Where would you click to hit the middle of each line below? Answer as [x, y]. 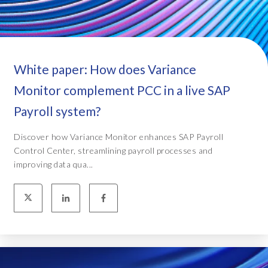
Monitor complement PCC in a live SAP [122, 90]
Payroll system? [57, 111]
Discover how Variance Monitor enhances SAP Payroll [118, 136]
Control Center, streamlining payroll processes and [113, 150]
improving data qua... [54, 164]
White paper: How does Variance [105, 69]
